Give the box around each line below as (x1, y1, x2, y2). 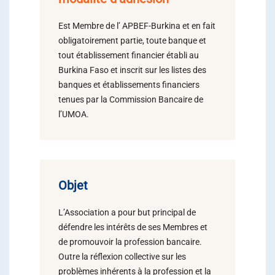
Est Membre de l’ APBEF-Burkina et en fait (58, 21, 215, 31)
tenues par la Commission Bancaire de (58, 95, 203, 104)
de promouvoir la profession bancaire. (58, 237, 202, 247)
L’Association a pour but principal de (58, 207, 196, 217)
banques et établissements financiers (58, 80, 199, 90)
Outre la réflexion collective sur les (58, 252, 186, 261)
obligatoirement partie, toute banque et (58, 36, 206, 45)
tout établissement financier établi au (58, 50, 199, 60)
